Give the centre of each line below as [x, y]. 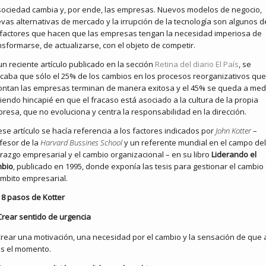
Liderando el [234, 154]
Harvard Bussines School [81, 142]
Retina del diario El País [197, 64]
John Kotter [233, 130]
